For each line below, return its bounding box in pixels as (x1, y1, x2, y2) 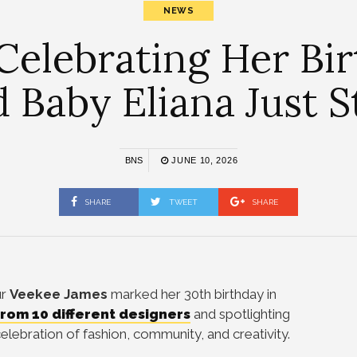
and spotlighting (190, 306, 290, 322)
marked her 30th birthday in (108, 286, 277, 302)
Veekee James (10, 286, 108, 302)
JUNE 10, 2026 (168, 155, 238, 165)
